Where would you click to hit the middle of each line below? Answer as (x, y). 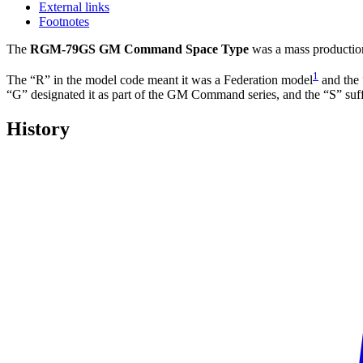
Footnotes (64, 21)
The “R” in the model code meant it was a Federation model (160, 80)
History (38, 129)
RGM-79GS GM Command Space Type (139, 49)
